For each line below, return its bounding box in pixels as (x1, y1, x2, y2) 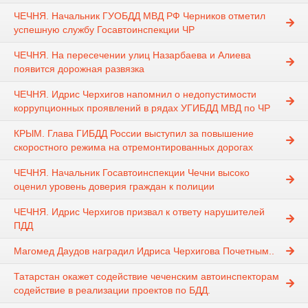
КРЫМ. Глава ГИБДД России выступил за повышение (14, 128, 254, 140)
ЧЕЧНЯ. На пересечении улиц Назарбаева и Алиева (14, 49, 251, 61)
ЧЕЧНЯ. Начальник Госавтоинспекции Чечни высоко (14, 167, 250, 179)
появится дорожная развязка (14, 63, 144, 75)
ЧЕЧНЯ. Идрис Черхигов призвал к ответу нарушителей (14, 206, 265, 218)
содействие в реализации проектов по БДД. (14, 285, 210, 296)
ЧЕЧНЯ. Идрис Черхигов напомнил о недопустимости (14, 89, 256, 100)
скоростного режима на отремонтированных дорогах (14, 142, 253, 153)
